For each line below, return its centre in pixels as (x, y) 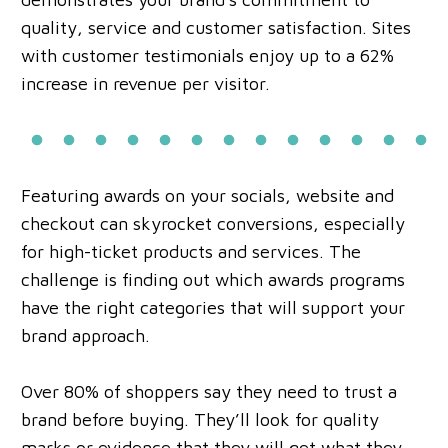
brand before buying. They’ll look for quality (200, 419)
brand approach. (85, 335)
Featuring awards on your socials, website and (207, 195)
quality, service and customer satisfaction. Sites (216, 27)
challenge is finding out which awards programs (213, 279)
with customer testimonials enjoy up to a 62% (207, 55)
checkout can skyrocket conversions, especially (213, 223)
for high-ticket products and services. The (191, 251)
